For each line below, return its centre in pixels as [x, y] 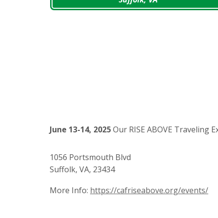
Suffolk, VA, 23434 [82, 169]
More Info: [69, 190]
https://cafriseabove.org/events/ [149, 190]
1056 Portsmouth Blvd [90, 157]
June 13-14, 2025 [80, 129]
